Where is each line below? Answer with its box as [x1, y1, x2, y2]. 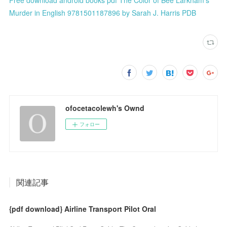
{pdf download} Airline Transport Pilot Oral [9, 203, 157, 214]
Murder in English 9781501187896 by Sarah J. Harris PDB [9, 7, 197, 18]
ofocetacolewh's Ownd [65, 102, 145, 113]
